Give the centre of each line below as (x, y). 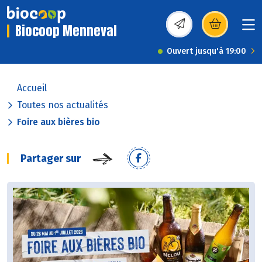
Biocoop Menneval (66, 31)
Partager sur (51, 159)
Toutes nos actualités (63, 105)
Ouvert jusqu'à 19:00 (206, 51)
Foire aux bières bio (58, 122)
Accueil (32, 88)
